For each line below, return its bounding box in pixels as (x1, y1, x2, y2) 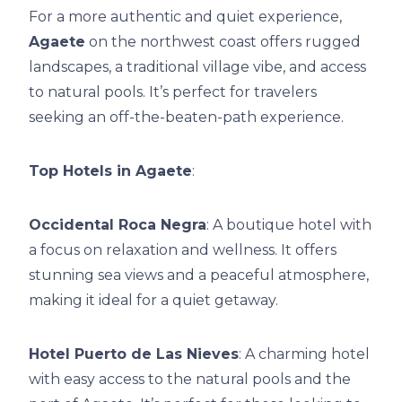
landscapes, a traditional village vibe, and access (29, 57, 366, 75)
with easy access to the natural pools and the (29, 370, 351, 388)
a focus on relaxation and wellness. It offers (29, 240, 336, 258)
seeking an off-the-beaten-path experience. (29, 108, 344, 126)
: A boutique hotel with (206, 215, 371, 233)
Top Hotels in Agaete (29, 162, 192, 179)
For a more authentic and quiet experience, (29, 7, 342, 25)
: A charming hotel (239, 345, 370, 363)
